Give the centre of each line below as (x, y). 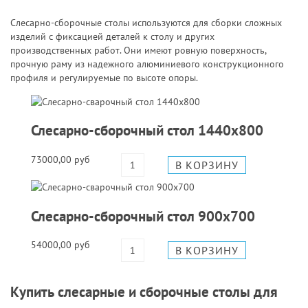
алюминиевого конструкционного (210, 64)
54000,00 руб (60, 245)
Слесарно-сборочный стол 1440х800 (147, 131)
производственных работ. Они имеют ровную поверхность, (138, 50)
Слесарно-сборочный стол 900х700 (143, 216)
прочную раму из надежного (74, 64)
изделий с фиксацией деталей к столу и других (112, 36)
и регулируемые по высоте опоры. (123, 77)
